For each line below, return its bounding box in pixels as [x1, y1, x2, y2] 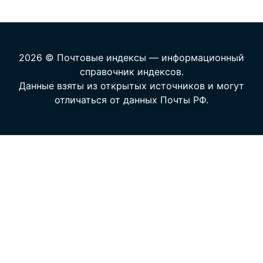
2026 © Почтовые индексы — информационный [19, 52, 244, 63]
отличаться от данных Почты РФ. [55, 94, 208, 106]
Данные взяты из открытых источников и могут [19, 80, 244, 92]
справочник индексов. [79, 66, 184, 77]
